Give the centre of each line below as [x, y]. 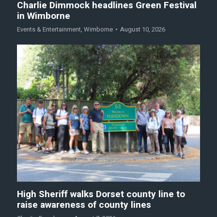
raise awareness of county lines [84, 205]
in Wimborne [44, 16]
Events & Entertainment [49, 29]
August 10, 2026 [143, 29]
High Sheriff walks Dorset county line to [101, 194]
